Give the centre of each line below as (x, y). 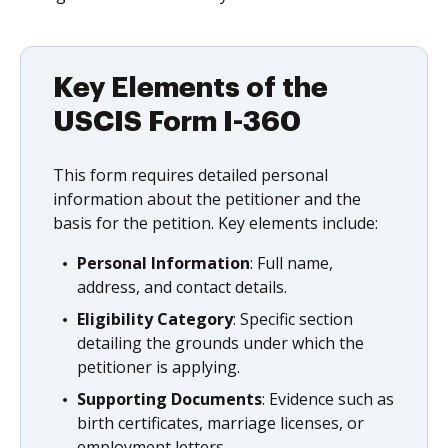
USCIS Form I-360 (177, 122)
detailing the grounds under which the (220, 343)
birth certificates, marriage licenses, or (220, 423)
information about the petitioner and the (207, 199)
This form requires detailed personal (190, 175)
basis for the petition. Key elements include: (215, 223)
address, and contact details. (182, 287)
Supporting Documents (169, 399)
